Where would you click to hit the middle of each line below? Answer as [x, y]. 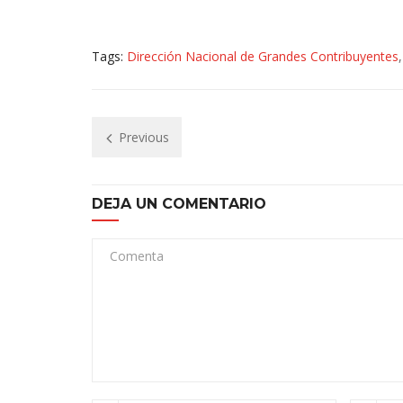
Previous [140, 137]
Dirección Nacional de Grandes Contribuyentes [263, 56]
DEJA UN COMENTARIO [179, 203]
